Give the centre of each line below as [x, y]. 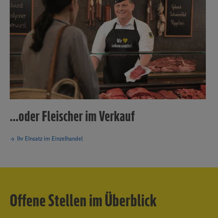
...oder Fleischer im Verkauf [72, 116]
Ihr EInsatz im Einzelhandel [50, 139]
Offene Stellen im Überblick [83, 200]
